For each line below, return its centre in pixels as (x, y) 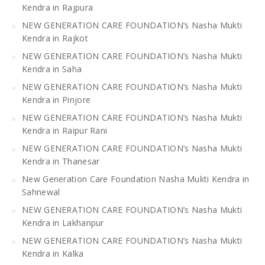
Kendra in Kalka (53, 253)
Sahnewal (41, 192)
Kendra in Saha (52, 69)
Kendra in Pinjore (56, 99)
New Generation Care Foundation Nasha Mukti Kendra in (136, 179)
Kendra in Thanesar (61, 161)
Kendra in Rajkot (55, 38)
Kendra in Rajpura (58, 7)
